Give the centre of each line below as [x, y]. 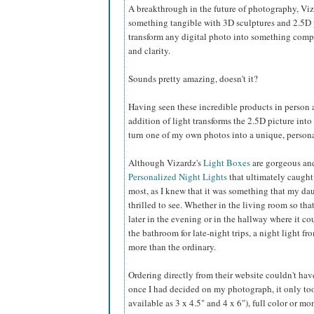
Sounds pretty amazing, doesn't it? [193, 79]
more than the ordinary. [172, 247]
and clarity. [149, 51]
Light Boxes [227, 163]
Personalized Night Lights [178, 177]
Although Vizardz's [166, 163]
